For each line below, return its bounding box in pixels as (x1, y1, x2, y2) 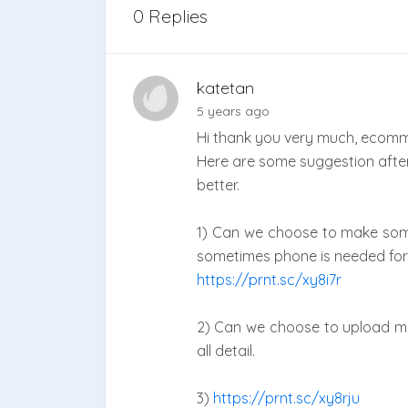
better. (196, 176, 240, 195)
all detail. (196, 342, 255, 361)
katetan (196, 77, 254, 99)
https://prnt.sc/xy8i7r (196, 270, 342, 290)
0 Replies (132, 5, 208, 28)
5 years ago (196, 103, 270, 120)
